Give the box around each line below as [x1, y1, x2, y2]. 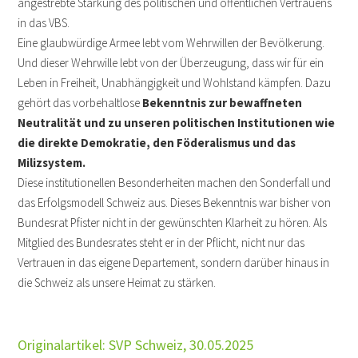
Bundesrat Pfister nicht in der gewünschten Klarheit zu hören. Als [18, 215, 328, 231]
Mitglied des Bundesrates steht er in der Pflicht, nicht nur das [18, 235, 305, 251]
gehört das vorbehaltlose [18, 95, 143, 111]
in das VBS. [18, 15, 70, 31]
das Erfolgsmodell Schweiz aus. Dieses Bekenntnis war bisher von [18, 195, 332, 211]
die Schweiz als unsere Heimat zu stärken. [18, 275, 217, 291]
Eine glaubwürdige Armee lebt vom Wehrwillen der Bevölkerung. [18, 35, 325, 51]
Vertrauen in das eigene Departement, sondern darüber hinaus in [18, 255, 330, 271]
